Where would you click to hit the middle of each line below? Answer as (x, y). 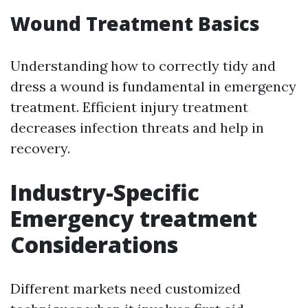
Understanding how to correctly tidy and (143, 66)
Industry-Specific (105, 192)
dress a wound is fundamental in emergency (153, 86)
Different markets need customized (125, 288)
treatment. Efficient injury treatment (129, 107)
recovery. (40, 148)
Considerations (94, 244)
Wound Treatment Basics (135, 23)
